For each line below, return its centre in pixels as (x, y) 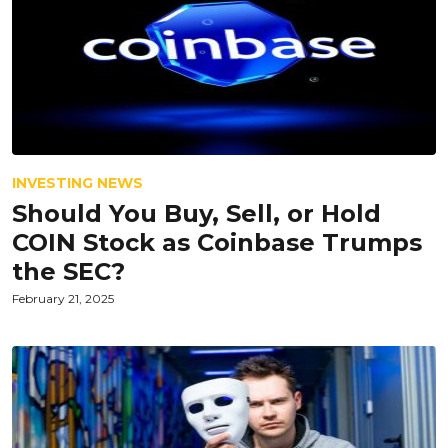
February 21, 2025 (63, 298)
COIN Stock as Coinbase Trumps (217, 242)
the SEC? (68, 271)
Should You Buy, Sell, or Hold (196, 213)
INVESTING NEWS (77, 183)
